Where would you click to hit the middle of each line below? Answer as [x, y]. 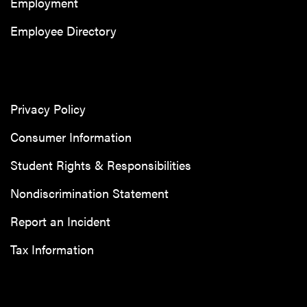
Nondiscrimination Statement [89, 193]
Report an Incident [60, 221]
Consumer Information [71, 137]
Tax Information [52, 249]
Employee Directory [63, 31]
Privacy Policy [48, 109]
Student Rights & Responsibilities [101, 165]
